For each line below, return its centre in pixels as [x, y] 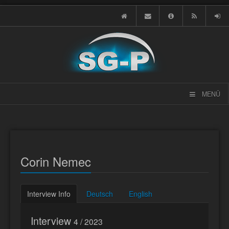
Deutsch [100, 194]
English [141, 194]
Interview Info [49, 194]
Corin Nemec [56, 162]
